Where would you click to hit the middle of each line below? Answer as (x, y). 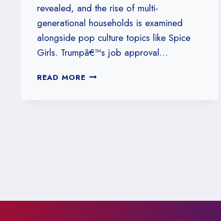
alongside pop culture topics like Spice (113, 37)
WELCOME (106, 87)
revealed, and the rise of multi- (97, 8)
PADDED (102, 122)
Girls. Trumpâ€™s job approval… (102, 52)
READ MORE (61, 77)
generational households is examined (110, 23)
